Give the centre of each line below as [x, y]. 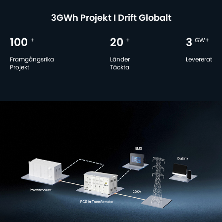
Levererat [199, 59]
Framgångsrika [32, 59]
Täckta [120, 67]
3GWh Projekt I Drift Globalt [111, 18]
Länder [120, 59]
